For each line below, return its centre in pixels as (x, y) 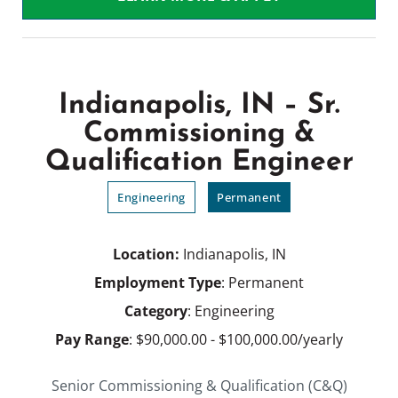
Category (155, 311)
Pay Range (92, 340)
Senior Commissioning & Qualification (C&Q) (199, 386)
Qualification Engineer (199, 163)
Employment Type (158, 283)
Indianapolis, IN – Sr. (199, 106)
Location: (147, 255)
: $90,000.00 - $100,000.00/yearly (236, 340)
